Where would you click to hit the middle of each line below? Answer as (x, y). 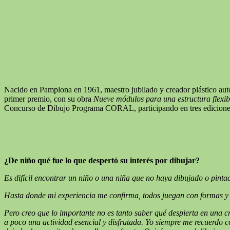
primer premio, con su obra (49, 99)
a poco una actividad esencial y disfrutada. (75, 222)
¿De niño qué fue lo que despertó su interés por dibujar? (102, 160)
